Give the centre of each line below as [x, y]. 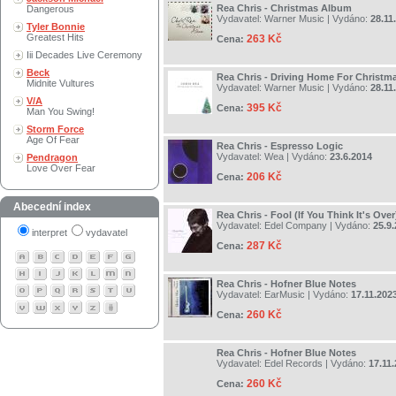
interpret [49, 232]
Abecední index [52, 207]
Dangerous [50, 9]
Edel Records [293, 364]
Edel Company [296, 226]
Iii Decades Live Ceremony [84, 55]
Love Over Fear [61, 168]
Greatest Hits [55, 37]
